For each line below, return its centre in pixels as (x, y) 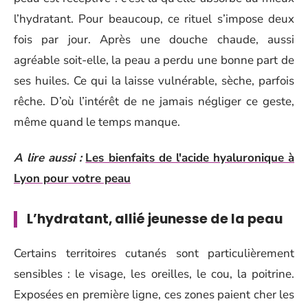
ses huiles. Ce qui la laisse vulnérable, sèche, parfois (154, 80)
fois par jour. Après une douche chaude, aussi (154, 39)
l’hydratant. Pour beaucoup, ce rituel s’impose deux (154, 19)
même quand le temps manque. (97, 122)
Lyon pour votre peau (72, 178)
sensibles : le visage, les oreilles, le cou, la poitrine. (154, 274)
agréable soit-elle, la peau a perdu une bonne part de (154, 60)
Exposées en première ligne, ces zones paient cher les (154, 294)
